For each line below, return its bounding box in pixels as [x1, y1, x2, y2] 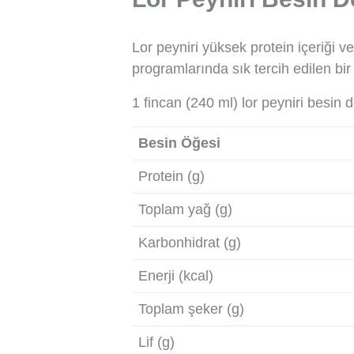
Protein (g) [138, 168, 205, 184]
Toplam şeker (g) [138, 300, 244, 317]
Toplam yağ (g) [138, 201, 232, 217]
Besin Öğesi [138, 134, 220, 151]
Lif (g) [138, 333, 175, 350]
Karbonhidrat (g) [138, 234, 241, 250]
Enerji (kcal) [138, 267, 213, 284]
